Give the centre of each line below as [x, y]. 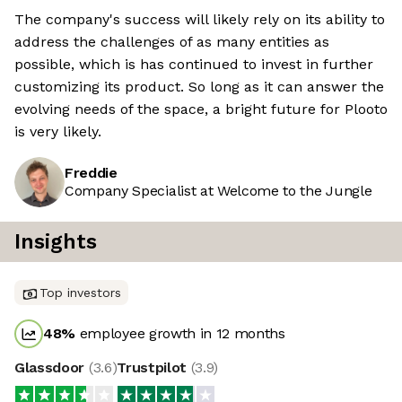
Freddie [91, 173]
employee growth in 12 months [180, 334]
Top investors [80, 293]
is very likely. [58, 132]
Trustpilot [154, 368]
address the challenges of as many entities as [172, 42]
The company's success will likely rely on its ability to [200, 20]
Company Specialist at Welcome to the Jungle [218, 191]
